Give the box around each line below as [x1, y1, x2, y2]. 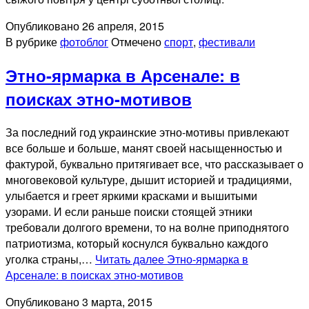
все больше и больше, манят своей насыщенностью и [6, 139, 282, 156]
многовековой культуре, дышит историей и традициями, [6, 171, 292, 188]
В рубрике [6, 33, 60, 50]
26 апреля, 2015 [82, 17, 164, 34]
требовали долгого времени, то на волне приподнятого [6, 219, 289, 235]
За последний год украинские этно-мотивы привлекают [6, 123, 289, 140]
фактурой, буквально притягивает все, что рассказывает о [6, 155, 303, 172]
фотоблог [60, 33, 108, 50]
